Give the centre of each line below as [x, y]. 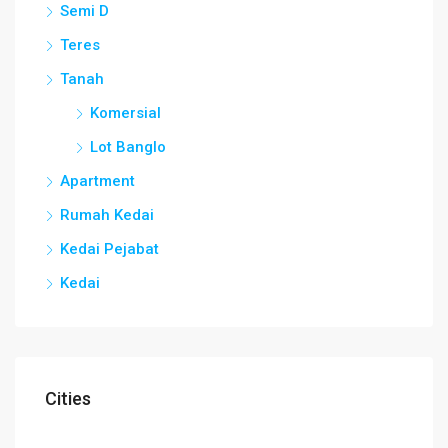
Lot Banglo [128, 146]
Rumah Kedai [107, 214]
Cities [68, 398]
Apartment [97, 180]
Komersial [125, 112]
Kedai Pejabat [109, 248]
